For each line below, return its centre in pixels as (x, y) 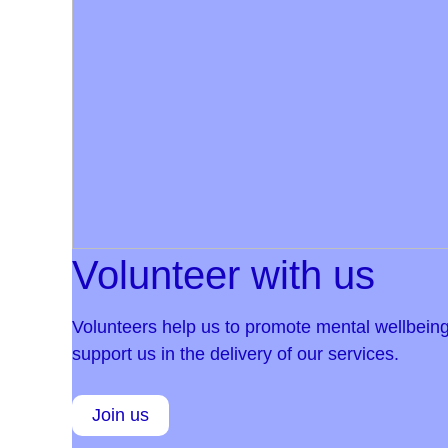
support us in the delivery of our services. (235, 354)
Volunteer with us (223, 275)
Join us (120, 415)
